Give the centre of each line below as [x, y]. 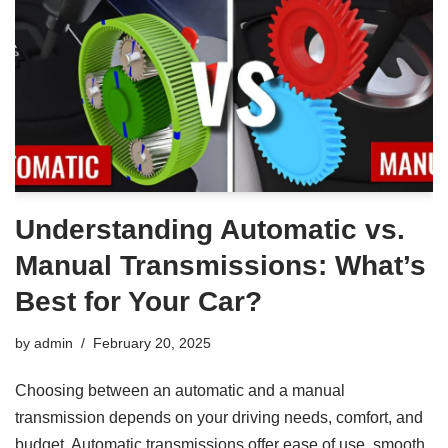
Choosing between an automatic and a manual [180, 390]
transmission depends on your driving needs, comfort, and [219, 417]
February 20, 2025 [152, 342]
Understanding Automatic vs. [210, 229]
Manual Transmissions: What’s [220, 265]
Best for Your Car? [138, 301]
